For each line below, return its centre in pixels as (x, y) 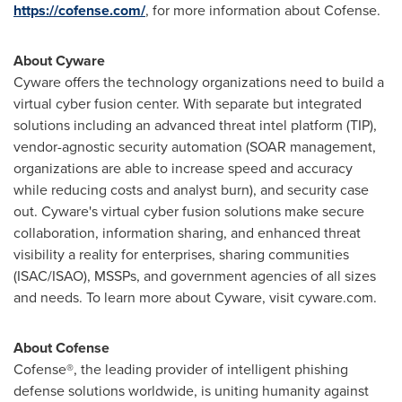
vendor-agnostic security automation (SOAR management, (195, 147)
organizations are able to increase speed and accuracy (183, 168)
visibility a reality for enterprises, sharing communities (181, 254)
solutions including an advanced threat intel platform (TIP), (195, 125)
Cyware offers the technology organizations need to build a (199, 82)
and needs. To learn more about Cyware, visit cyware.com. (195, 297)
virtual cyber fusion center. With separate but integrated (188, 104)
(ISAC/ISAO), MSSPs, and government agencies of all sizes (195, 276)
